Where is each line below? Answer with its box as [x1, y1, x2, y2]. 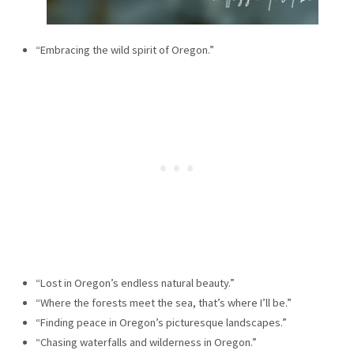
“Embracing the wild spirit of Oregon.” [35, 43, 214, 58]
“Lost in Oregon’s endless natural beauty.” [35, 276, 235, 291]
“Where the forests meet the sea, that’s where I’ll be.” [35, 296, 292, 311]
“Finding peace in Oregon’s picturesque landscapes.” [35, 315, 287, 330]
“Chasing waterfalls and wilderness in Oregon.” [35, 335, 257, 350]
